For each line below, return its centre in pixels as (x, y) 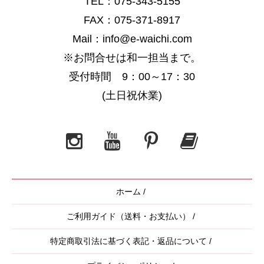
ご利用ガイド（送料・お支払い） (128, 216)
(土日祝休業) (132, 95)
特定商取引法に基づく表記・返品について (128, 241)
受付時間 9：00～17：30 (132, 76)
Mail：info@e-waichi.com (132, 39)
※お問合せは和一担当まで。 (132, 57)
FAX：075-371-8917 (132, 20)
